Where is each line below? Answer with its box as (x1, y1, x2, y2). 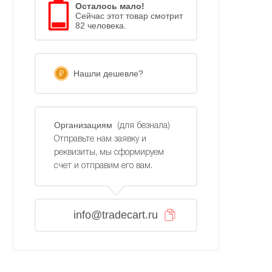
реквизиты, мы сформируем (53, 148, 164, 157)
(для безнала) (114, 121, 170, 130)
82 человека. (75, 20, 126, 30)
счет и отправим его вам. (53, 161, 152, 170)
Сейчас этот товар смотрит (75, 10, 183, 21)
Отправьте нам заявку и (53, 135, 146, 143)
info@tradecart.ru (73, 208, 158, 221)
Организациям (53, 120, 115, 130)
